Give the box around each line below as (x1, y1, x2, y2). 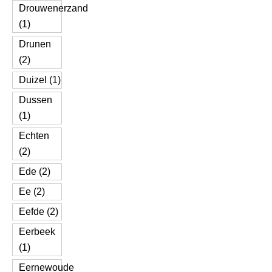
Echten (19, 131, 49, 141)
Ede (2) (19, 166, 50, 177)
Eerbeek (19, 226, 55, 237)
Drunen (19, 39, 51, 49)
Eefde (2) (19, 206, 58, 217)
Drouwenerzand (19, 3, 88, 13)
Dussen (19, 95, 52, 105)
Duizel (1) (19, 75, 61, 85)
